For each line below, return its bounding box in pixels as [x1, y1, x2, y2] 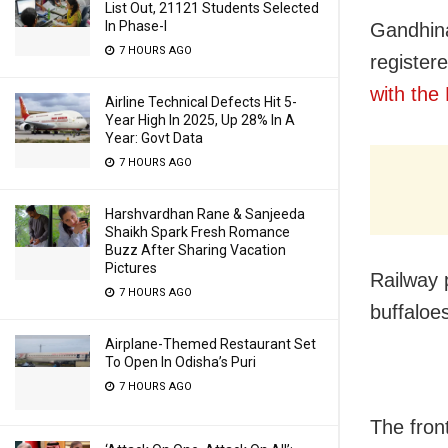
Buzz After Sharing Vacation [105, 242, 286, 258]
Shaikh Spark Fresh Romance [105, 224, 290, 240]
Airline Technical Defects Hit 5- [105, 94, 297, 110]
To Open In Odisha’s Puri [105, 354, 256, 370]
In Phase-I [105, 18, 167, 34]
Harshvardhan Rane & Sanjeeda [105, 206, 305, 222]
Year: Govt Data [105, 130, 203, 146]
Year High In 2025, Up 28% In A [105, 112, 295, 128]
